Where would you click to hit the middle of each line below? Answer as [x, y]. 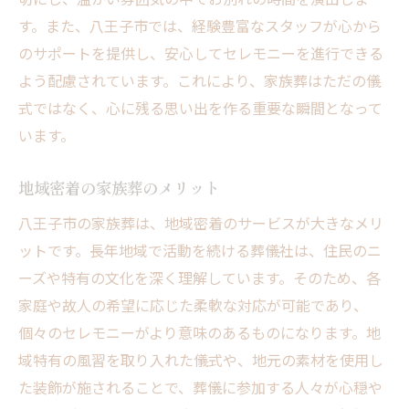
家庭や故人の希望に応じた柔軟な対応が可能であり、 [193, 305]
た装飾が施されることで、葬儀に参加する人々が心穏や [200, 388]
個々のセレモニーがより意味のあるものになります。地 [199, 333]
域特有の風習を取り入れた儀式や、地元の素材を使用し [201, 360]
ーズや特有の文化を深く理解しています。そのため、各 [199, 278]
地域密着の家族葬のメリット [119, 188]
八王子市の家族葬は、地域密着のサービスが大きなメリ [201, 223]
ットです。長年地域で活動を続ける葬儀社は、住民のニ [200, 251]
